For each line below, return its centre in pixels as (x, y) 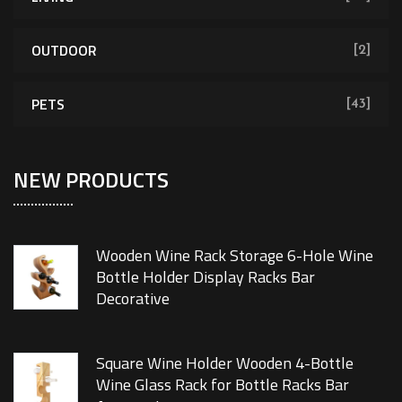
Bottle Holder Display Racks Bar (205, 276)
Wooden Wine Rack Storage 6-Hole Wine (235, 255)
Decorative (133, 298)
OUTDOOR (64, 50)
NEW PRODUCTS (91, 179)
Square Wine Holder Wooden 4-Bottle (225, 363)
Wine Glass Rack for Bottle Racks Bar (223, 384)
